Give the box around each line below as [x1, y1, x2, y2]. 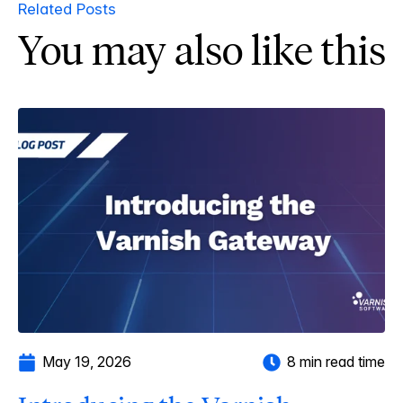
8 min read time [286, 353, 385, 372]
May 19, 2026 [42, 353, 131, 372]
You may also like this [18, 26, 386, 76]
